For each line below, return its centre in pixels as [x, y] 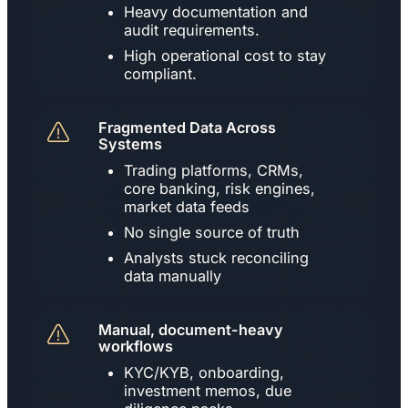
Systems [130, 143]
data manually [173, 275]
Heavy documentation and [216, 11]
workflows [136, 346]
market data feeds [187, 206]
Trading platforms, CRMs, [214, 170]
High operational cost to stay [225, 55]
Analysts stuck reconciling [216, 257]
